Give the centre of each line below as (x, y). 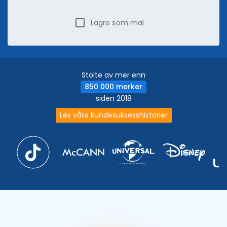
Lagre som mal (117, 23)
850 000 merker (113, 87)
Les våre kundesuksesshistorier (113, 115)
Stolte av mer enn (113, 75)
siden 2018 (113, 98)
